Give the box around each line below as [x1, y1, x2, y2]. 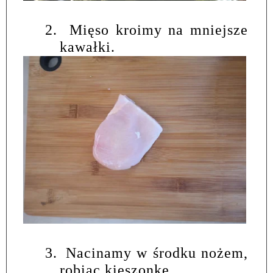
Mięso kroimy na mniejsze [69, 22, 249, 38]
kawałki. [60, 39, 116, 55]
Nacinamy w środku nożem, [65, 244, 249, 261]
